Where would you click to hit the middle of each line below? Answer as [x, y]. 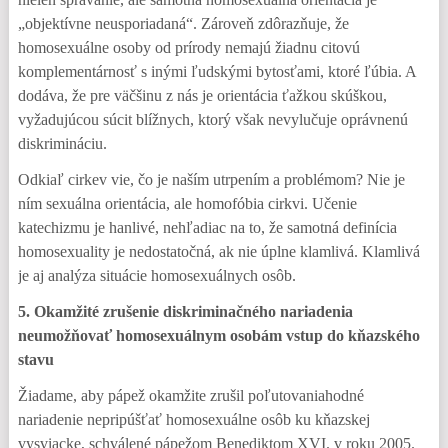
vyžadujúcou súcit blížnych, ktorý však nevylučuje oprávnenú [212, 119]
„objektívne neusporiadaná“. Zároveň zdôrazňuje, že [183, 23]
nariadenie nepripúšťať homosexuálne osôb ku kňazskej [193, 419]
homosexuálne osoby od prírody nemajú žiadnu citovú [188, 47]
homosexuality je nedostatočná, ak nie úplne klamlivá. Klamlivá [218, 251]
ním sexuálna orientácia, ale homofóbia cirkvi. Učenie [187, 203]
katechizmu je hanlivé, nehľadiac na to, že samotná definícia [207, 227]
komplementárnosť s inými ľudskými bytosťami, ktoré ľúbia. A [216, 71]
